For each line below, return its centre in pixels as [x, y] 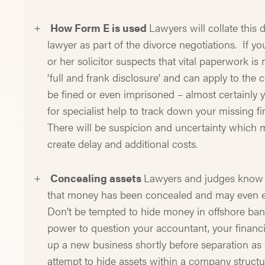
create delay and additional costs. [123, 143]
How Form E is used [100, 27]
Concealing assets [97, 177]
